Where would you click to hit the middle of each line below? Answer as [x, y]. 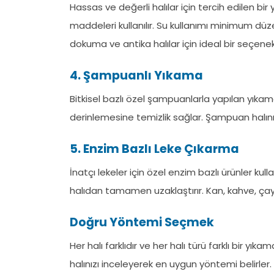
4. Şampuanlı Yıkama [136, 76]
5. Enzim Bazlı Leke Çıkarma [154, 149]
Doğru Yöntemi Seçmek [142, 222]
